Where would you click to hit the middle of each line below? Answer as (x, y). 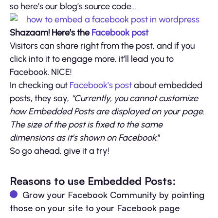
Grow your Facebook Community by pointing (113, 194)
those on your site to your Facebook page (95, 208)
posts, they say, (40, 98)
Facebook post (120, 32)
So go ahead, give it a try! (59, 151)
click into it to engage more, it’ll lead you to (92, 59)
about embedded (167, 85)
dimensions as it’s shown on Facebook (83, 137)
